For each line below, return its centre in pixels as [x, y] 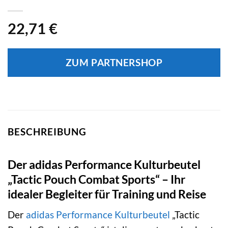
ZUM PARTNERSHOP [114, 63]
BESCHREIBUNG [47, 132]
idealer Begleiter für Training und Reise [107, 194]
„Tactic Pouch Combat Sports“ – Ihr [96, 179]
